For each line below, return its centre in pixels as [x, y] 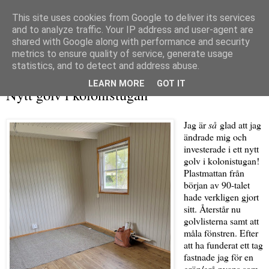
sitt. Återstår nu [212, 209]
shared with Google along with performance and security [131, 42]
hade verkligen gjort [221, 197]
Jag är [196, 125]
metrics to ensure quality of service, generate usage [122, 54]
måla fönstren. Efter [221, 233]
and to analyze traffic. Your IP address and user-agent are [133, 30]
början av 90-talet [216, 185]
